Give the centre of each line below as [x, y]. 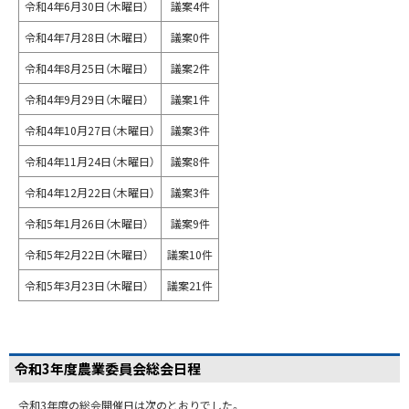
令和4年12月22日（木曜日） [90, 192]
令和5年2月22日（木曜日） [87, 254]
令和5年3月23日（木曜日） [87, 285]
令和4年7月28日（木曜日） [87, 37]
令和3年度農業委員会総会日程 [108, 368]
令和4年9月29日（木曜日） [87, 99]
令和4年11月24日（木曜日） [90, 161]
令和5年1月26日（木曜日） [87, 223]
